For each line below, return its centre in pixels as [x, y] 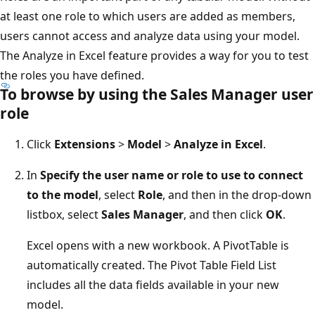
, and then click [225, 215]
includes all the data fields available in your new [153, 285]
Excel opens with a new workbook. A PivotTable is [158, 246]
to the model [63, 195]
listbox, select [64, 215]
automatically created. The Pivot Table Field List [152, 265]
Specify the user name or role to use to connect [172, 175]
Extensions [85, 144]
